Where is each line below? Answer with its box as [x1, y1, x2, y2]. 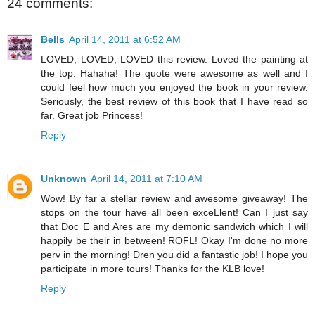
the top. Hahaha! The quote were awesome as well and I [41, 67, 308, 79]
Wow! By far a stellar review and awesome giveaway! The [41, 193, 308, 205]
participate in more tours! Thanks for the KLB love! [41, 263, 264, 275]
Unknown [41, 173, 86, 185]
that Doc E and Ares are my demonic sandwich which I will [41, 221, 308, 233]
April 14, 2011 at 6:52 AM [69, 34, 181, 46]
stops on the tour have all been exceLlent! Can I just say [41, 207, 308, 219]
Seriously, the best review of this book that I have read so [41, 96, 308, 108]
